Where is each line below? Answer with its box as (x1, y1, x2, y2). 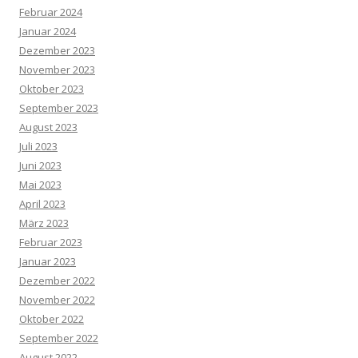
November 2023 (19, 62, 95, 77)
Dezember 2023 (19, 42, 95, 58)
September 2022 (19, 330, 98, 345)
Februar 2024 (19, 4, 82, 19)
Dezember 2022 (19, 272, 95, 288)
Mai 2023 (19, 177, 62, 192)
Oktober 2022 (19, 311, 84, 326)
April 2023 (19, 196, 66, 211)
